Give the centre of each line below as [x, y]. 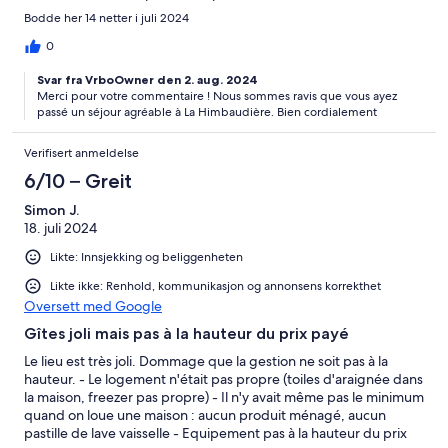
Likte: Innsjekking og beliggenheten [146, 257]
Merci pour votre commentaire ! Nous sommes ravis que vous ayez [217, 96]
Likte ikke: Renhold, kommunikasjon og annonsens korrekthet [215, 286]
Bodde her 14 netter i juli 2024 [106, 18]
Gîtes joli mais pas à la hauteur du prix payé [186, 334]
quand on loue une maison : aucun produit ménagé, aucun [205, 415]
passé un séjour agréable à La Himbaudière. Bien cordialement [207, 112]
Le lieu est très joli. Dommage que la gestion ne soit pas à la [206, 361]
